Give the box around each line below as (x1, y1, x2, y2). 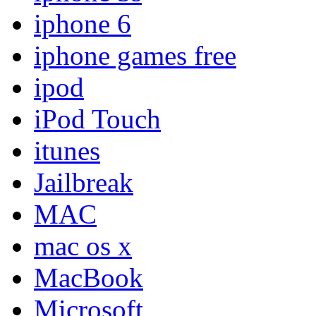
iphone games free (34, 39, 236, 71)
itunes (34, 135, 100, 166)
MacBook (34, 262, 143, 293)
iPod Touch (34, 103, 161, 134)
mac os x (34, 230, 132, 261)
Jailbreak (34, 166, 133, 197)
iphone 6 (34, 8, 131, 39)
